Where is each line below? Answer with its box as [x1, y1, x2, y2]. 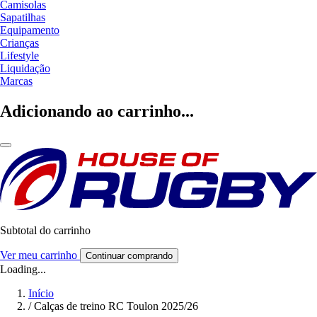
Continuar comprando [86, 250, 173, 261]
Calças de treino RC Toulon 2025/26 [34, 299, 198, 312]
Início [28, 287, 54, 299]
